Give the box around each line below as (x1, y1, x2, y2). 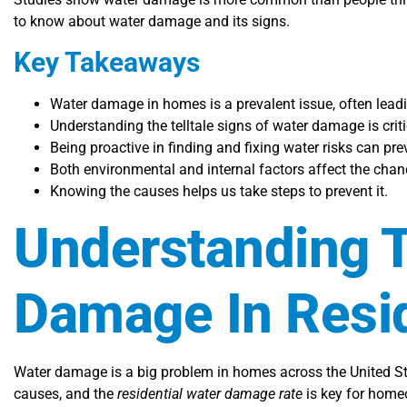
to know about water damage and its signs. (14, 13, 290, 31)
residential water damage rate (117, 384, 303, 402)
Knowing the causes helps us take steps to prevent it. (50, 182, 388, 200)
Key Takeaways (14, 45, 200, 78)
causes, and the (14, 384, 117, 402)
